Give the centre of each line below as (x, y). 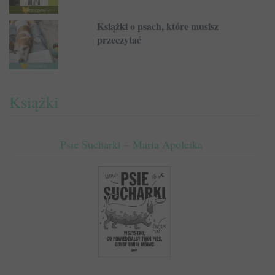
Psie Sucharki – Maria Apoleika (131, 144)
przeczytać (119, 39)
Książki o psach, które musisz (157, 26)
